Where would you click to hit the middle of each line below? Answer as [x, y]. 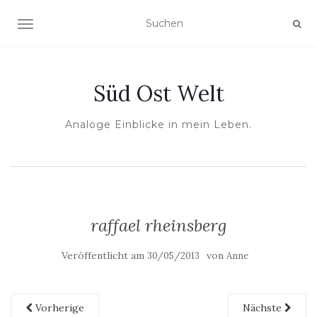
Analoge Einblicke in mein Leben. [158, 125]
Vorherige [58, 308]
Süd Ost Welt [158, 93]
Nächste [264, 308]
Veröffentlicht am [104, 255]
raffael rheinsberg [158, 225]
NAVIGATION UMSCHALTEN [96, 25]
